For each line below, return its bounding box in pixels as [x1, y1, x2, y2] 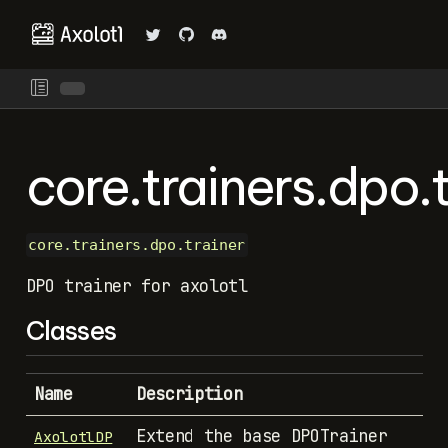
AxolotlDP [34, 426, 113, 446]
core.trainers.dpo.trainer [28, 236, 245, 254]
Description [136, 382, 243, 405]
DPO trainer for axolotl [25, 275, 248, 297]
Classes [25, 314, 117, 347]
